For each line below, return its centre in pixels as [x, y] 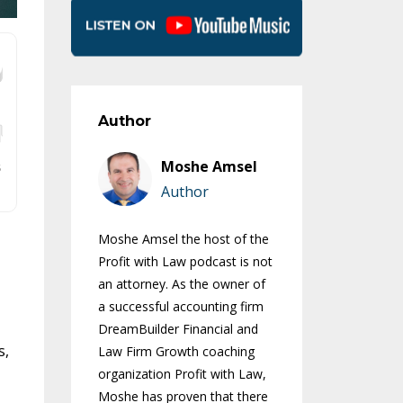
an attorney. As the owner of [181, 284]
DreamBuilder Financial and [178, 329]
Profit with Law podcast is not [185, 262]
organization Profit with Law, [182, 374]
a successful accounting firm [180, 307]
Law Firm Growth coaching [176, 352]
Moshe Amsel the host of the [183, 239]
